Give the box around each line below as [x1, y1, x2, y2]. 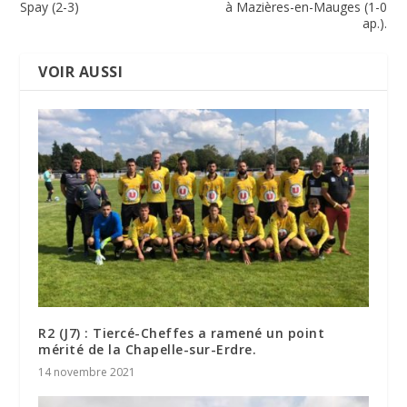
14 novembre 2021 [38, 364, 136, 381]
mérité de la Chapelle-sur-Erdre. [38, 341, 257, 359]
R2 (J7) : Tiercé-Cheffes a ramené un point [38, 324, 325, 342]
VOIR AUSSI [38, 62, 124, 83]
